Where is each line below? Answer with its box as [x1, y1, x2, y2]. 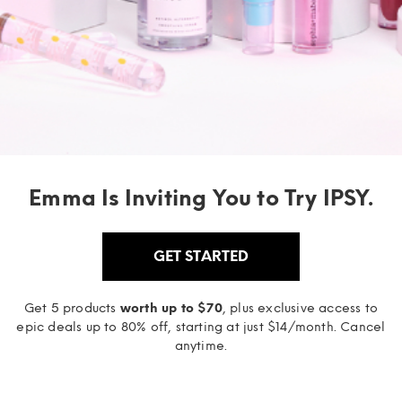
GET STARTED [153, 247, 249, 265]
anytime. [174, 337, 228, 354]
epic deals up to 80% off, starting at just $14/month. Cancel [16, 319, 386, 335]
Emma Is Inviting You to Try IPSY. [29, 184, 373, 211]
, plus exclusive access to [222, 300, 379, 316]
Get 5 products [23, 300, 120, 316]
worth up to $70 [119, 300, 223, 316]
